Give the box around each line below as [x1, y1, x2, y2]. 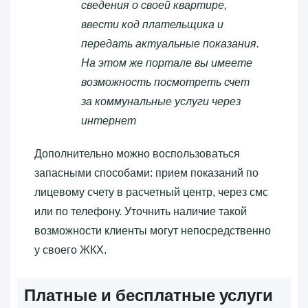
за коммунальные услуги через [81, 95, 241, 107]
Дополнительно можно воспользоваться [34, 147, 240, 159]
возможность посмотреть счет [81, 76, 250, 88]
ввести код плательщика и [81, 18, 223, 30]
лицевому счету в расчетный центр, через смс [34, 186, 268, 198]
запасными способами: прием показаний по [34, 166, 258, 179]
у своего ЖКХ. [34, 243, 107, 256]
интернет [81, 114, 136, 126]
